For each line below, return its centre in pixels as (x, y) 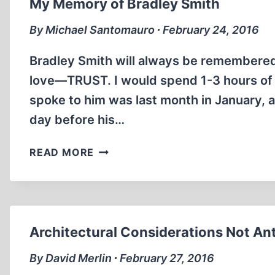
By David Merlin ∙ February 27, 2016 (122, 258)
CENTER (115, 43)
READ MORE (62, 152)
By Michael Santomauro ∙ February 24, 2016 (144, 30)
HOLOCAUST (128, 12)
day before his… (77, 120)
